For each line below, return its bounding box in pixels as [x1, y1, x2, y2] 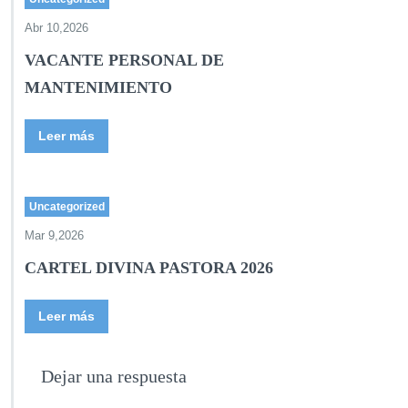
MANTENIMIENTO [25, 78, 172, 97]
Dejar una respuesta [41, 366, 187, 386]
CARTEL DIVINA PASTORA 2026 [25, 259, 273, 277]
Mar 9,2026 [25, 229, 84, 242]
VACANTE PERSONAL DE [25, 51, 224, 69]
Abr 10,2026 [25, 21, 88, 35]
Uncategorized [29, 200, 105, 213]
